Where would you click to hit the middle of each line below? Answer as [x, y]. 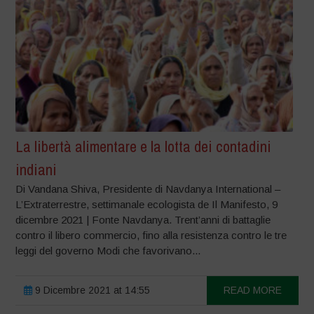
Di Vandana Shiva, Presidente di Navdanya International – [148, 189]
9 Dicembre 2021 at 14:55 [91, 290]
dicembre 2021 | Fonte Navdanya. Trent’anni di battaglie [143, 219]
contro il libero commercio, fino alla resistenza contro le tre [151, 235]
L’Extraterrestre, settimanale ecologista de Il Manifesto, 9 [147, 204]
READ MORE [252, 290]
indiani [36, 169]
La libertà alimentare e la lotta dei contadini [144, 146]
